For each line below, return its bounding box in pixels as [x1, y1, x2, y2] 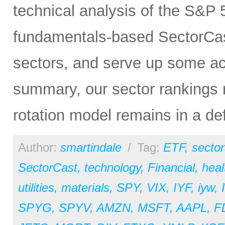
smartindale [60, 141, 122, 154]
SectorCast [18, 161, 77, 174]
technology [84, 161, 141, 174]
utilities [18, 181, 54, 194]
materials [61, 181, 109, 194]
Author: [18, 141, 60, 154]
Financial [148, 161, 195, 174]
